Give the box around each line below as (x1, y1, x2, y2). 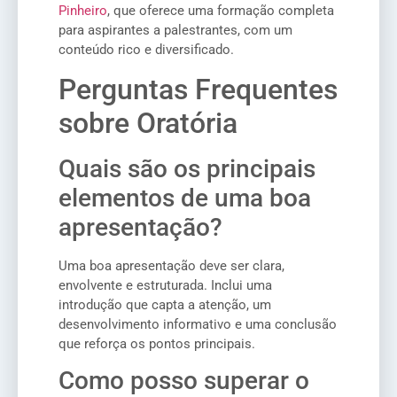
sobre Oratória (58, 105, 237, 140)
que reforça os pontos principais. (58, 335, 255, 352)
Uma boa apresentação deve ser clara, (58, 257, 284, 274)
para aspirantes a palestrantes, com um (58, 22, 292, 39)
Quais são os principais (58, 153, 315, 183)
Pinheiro (58, 3, 107, 19)
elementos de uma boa (58, 183, 311, 213)
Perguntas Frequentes (58, 72, 338, 106)
